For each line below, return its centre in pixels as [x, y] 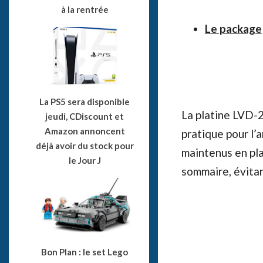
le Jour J [85, 160]
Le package [233, 29]
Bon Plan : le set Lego [85, 252]
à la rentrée [85, 10]
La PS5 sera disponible [85, 101]
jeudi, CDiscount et [85, 116]
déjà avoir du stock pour [85, 145]
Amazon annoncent [85, 131]
